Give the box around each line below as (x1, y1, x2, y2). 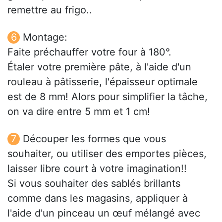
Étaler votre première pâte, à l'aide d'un (7, 61, 191, 73)
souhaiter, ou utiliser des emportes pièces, (7, 148, 207, 160)
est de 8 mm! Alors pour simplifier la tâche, (7, 91, 208, 103)
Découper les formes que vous (23, 133, 166, 145)
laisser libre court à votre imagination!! (7, 163, 187, 175)
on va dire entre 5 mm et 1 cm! (7, 106, 150, 118)
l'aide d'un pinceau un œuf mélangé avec (7, 207, 200, 220)
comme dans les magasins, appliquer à (7, 192, 188, 205)
